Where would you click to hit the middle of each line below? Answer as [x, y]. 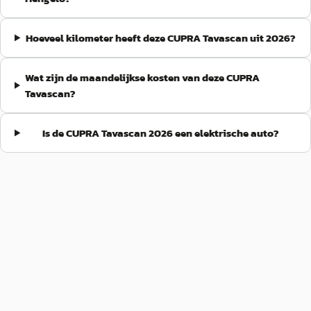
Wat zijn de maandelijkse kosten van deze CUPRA [143, 77]
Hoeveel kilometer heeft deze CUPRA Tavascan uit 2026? [161, 38]
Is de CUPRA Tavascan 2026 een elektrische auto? [161, 133]
